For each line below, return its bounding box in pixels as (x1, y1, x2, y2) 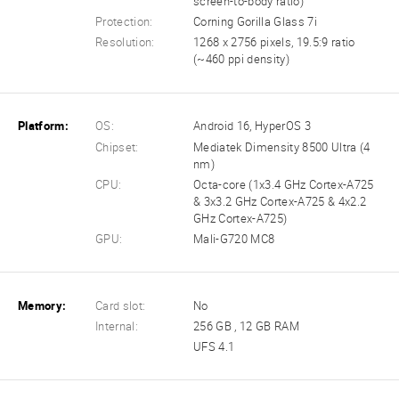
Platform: (18, 119, 69, 134)
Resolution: (95, 36, 155, 50)
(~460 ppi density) (193, 53, 290, 67)
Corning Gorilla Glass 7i (193, 15, 317, 29)
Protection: (95, 15, 153, 29)
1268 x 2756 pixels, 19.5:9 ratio (193, 36, 355, 50)
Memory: (18, 298, 67, 313)
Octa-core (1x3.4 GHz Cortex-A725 (193, 177, 374, 191)
